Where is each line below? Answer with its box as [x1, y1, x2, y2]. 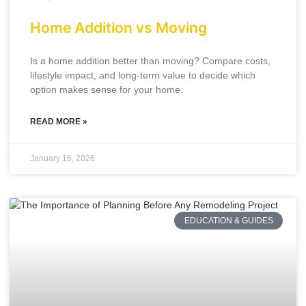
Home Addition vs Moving [30, 19, 207, 36]
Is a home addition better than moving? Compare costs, [30, 55, 270, 66]
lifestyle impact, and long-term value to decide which [30, 70, 255, 81]
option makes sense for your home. [30, 84, 183, 95]
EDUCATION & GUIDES [184, 216, 273, 226]
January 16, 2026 [30, 154, 95, 163]
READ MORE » [30, 117, 87, 126]
